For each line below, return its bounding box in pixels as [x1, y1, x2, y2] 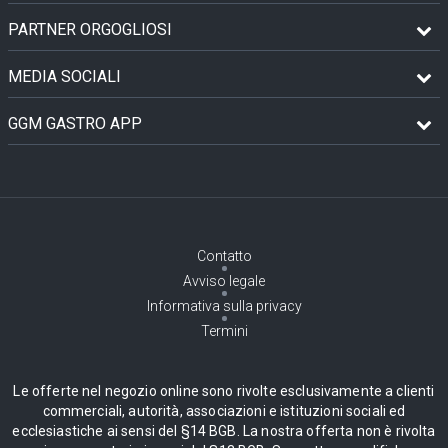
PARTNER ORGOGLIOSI [8, 20, 172, 39]
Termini [200, 323, 248, 339]
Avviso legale [183, 273, 265, 289]
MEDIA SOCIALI [8, 67, 121, 86]
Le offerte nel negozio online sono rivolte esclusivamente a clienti [13, 383, 435, 399]
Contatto [196, 248, 252, 264]
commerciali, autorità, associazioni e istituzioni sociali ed [42, 403, 406, 419]
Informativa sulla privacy [146, 298, 302, 314]
